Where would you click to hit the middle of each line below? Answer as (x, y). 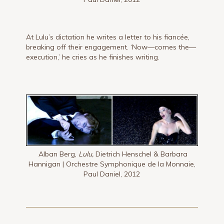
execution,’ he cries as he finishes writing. (93, 57)
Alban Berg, (56, 154)
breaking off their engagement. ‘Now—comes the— (111, 47)
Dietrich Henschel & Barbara (140, 154)
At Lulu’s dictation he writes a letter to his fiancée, (108, 37)
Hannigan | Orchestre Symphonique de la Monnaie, (112, 164)
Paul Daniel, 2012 (112, 174)
